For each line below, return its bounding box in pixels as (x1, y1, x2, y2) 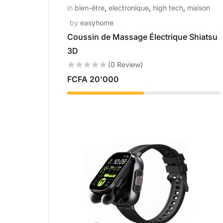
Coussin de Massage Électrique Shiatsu (67, 32, 218, 42)
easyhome (80, 18, 113, 27)
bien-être (75, 3, 105, 12)
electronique (109, 3, 149, 12)
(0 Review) (108, 60, 143, 69)
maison (187, 3, 210, 12)
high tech (153, 3, 183, 12)
